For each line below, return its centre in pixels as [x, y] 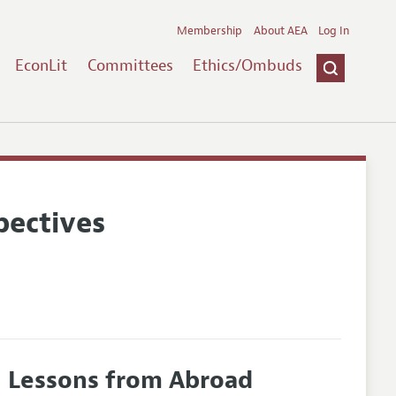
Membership [210, 30]
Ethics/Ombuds [248, 65]
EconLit [41, 65]
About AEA [280, 30]
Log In [334, 30]
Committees [130, 65]
